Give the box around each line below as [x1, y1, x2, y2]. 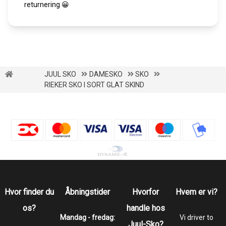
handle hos [126, 203, 165, 213]
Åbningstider [65, 187, 110, 197]
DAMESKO [89, 70, 123, 78]
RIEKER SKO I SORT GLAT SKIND [44, 80, 145, 89]
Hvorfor [132, 187, 159, 197]
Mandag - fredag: [60, 213, 116, 221]
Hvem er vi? [176, 187, 218, 197]
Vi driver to [180, 213, 214, 221]
